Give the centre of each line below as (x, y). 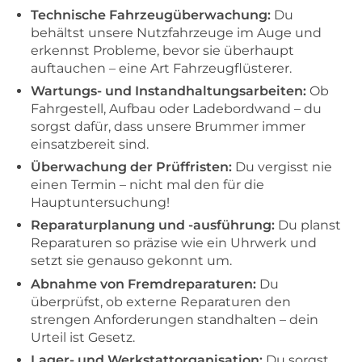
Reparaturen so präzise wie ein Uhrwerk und (174, 243)
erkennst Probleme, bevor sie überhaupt (162, 51)
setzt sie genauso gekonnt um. (131, 261)
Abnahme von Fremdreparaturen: (143, 284)
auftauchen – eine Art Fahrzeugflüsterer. (161, 68)
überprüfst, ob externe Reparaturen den (161, 301)
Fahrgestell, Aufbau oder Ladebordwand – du (176, 109)
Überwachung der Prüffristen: (131, 167)
